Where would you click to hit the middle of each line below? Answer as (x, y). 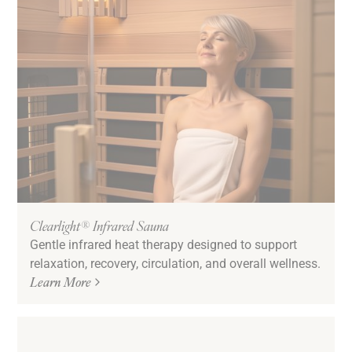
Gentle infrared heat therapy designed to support (164, 244)
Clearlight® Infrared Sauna (100, 225)
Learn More (61, 281)
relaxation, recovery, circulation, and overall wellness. (176, 262)
